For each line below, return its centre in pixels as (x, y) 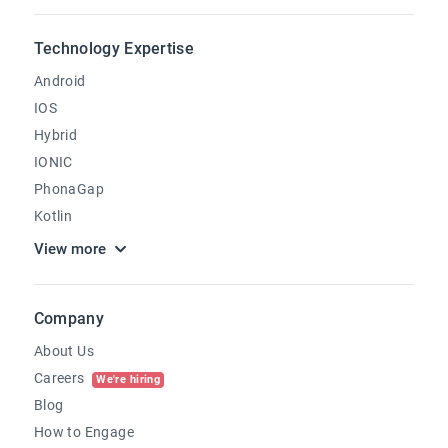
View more (69, 249)
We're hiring (128, 379)
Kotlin (53, 216)
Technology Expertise (114, 48)
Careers (61, 378)
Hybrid (55, 135)
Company (68, 318)
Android (59, 81)
